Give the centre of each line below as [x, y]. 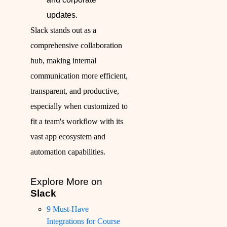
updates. [62, 15]
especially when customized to [79, 106]
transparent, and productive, [75, 91]
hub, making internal [63, 61]
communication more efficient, [79, 76]
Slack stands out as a [63, 30]
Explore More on [66, 182]
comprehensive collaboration [76, 46]
